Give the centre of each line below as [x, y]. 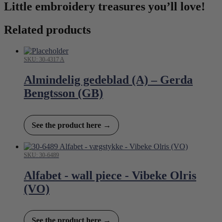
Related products [47, 29]
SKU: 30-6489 [41, 155]
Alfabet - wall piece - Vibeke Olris [110, 175]
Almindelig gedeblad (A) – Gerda [108, 80]
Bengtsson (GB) [63, 93]
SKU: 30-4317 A [44, 59]
